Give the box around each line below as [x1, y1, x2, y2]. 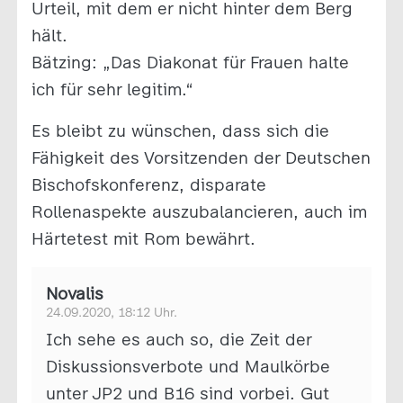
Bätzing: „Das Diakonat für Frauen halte [31, 51, 349, 73]
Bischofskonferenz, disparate [31, 174, 266, 195]
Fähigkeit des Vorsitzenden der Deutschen [31, 147, 371, 168]
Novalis [45, 282, 103, 304]
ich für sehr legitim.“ [31, 78, 193, 100]
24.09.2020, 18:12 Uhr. [45, 304, 177, 320]
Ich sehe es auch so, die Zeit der [45, 328, 311, 350]
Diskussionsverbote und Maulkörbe [45, 355, 330, 377]
